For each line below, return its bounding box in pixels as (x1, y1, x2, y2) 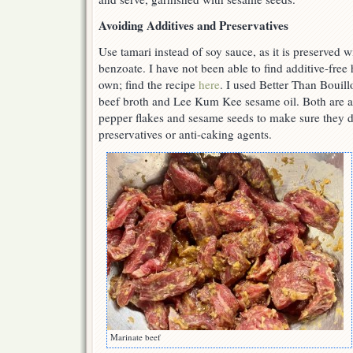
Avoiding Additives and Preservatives (98, 17, 288, 35)
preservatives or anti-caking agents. (98, 126, 272, 143)
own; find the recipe (98, 76, 199, 93)
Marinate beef (110, 331, 161, 344)
